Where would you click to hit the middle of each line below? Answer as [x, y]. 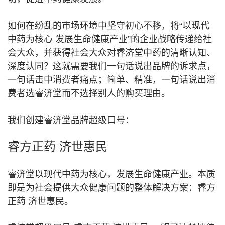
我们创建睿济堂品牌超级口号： [71, 120]
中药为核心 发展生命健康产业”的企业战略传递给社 [110, 39]
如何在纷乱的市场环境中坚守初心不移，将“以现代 [108, 26]
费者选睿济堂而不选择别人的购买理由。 [89, 93]
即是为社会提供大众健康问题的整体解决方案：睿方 [111, 188]
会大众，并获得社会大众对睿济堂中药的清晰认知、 [111, 53]
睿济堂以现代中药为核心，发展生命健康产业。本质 [111, 174]
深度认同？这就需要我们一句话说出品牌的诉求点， [111, 66]
